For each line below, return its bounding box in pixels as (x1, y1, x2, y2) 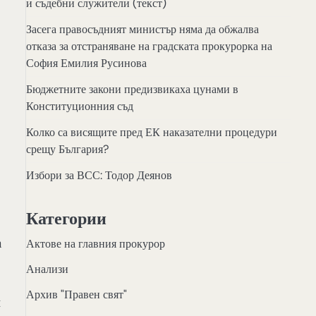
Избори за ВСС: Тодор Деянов (25, 167, 172, 183)
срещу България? (25, 141, 109, 157)
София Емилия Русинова (25, 55, 147, 71)
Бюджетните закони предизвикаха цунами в (25, 81, 238, 97)
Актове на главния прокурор (25, 236, 165, 252)
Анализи (25, 262, 68, 277)
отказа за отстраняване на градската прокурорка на (25, 38, 272, 54)
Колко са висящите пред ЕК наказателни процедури (25, 124, 277, 140)
